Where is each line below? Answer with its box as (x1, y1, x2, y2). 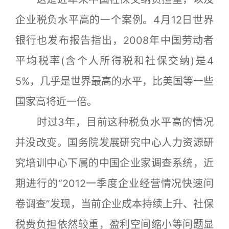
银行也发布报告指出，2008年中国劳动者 (15, 34, 214, 47)
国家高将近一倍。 (15, 96, 97, 108)
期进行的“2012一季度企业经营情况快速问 (15, 177, 214, 190)
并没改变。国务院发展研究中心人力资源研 (15, 136, 214, 149)
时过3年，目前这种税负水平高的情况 (15, 116, 214, 128)
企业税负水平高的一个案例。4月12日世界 (15, 14, 214, 26)
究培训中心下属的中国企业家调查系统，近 (15, 157, 214, 169)
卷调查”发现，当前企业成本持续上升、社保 (15, 198, 214, 210)
